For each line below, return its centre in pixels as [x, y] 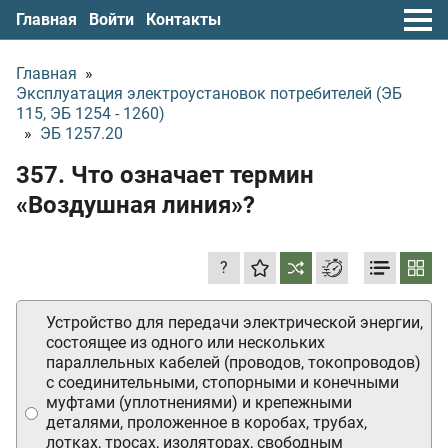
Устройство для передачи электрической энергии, [234, 322]
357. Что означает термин [165, 175]
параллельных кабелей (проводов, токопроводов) [233, 362]
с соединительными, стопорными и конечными [222, 382]
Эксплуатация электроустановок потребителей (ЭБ [209, 93]
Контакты [183, 19]
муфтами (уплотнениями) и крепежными [199, 402]
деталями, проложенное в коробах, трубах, [206, 422]
